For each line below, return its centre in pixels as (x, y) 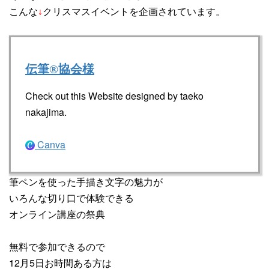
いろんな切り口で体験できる (71, 198)
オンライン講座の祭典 (57, 214)
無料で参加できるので (57, 246)
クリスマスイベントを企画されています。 (134, 11)
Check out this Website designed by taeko (114, 95)
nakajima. (46, 112)
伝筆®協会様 (60, 69)
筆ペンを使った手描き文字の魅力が (86, 181)
